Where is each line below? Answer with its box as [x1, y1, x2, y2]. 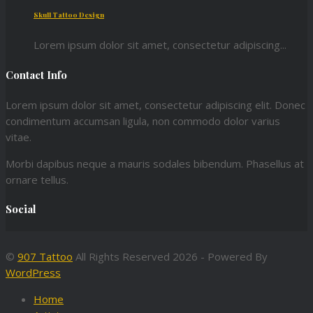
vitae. [6, 129, 31, 144]
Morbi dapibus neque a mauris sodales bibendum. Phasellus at [6, 156, 304, 170]
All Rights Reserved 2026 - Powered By [73, 249, 268, 264]
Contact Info [6, 67, 67, 82]
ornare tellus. [6, 172, 68, 187]
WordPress [6, 265, 61, 280]
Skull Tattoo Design [34, 10, 104, 20]
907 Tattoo [17, 249, 73, 264]
